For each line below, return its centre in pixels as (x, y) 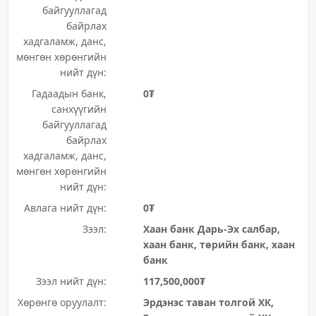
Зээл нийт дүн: (71, 281)
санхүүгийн (79, 109)
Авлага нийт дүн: (65, 208)
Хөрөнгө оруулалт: (62, 302)
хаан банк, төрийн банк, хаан (219, 244)
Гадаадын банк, (69, 93)
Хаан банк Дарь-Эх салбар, (211, 229)
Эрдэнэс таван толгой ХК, (208, 302)
